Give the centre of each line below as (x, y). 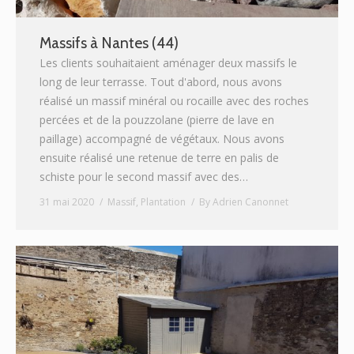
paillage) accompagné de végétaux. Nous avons (162, 139)
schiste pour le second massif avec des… (144, 177)
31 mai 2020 (67, 202)
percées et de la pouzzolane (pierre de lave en (157, 120)
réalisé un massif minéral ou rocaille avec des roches (174, 101)
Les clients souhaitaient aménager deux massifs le (168, 63)
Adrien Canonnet (250, 202)
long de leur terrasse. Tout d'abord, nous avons (161, 82)
